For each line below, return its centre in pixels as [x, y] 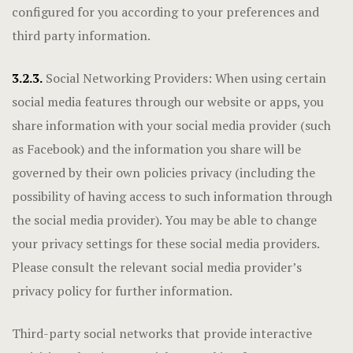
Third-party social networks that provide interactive [162, 333]
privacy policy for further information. [122, 291]
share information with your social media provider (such [171, 125]
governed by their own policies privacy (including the [163, 173]
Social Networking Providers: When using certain [184, 78]
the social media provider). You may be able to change [164, 220]
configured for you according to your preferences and [165, 12]
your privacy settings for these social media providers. [165, 243]
